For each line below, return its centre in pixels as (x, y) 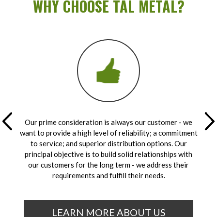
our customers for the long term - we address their (108, 165)
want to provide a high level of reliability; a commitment (108, 133)
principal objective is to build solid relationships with (108, 154)
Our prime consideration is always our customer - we (108, 122)
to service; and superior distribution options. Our (108, 143)
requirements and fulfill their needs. (108, 175)
